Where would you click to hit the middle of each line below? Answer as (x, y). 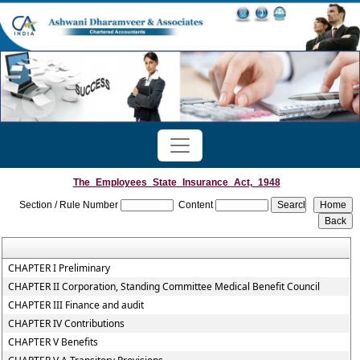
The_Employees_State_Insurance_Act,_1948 (176, 182)
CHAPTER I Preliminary (59, 268)
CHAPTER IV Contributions (67, 323)
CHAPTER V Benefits (53, 342)
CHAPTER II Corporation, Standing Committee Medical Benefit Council (164, 286)
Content (196, 205)
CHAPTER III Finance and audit (76, 305)
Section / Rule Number (69, 205)
